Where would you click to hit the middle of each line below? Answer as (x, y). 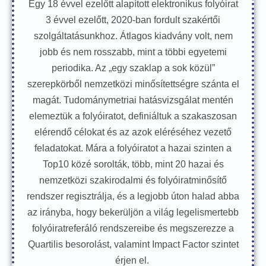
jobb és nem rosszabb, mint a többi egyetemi (133, 52)
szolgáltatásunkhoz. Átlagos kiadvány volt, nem (133, 36)
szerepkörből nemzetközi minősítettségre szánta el (133, 84)
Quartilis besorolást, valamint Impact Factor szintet (133, 244)
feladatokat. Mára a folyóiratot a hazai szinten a (133, 148)
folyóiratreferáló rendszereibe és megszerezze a (133, 228)
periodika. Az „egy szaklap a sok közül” (133, 68)
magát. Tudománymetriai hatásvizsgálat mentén (133, 100)
